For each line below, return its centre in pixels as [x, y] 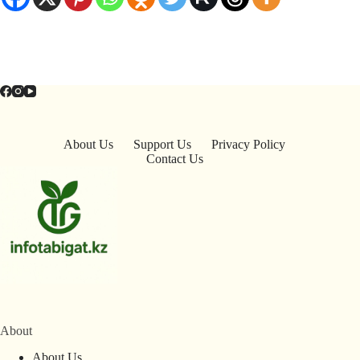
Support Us [163, 145]
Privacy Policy [249, 145]
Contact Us [174, 159]
